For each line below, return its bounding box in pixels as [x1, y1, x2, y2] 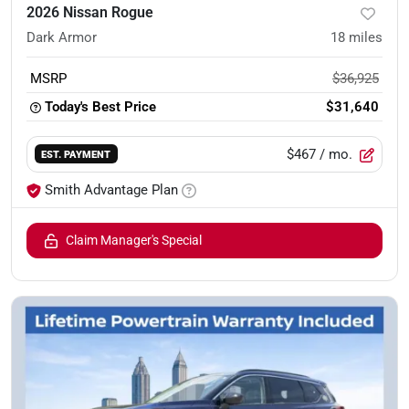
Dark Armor [26, 29, 97, 46]
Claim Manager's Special [66, 233, 202, 247]
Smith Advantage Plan [45, 182, 178, 198]
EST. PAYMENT [41, 148, 111, 162]
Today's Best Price [45, 99, 156, 115]
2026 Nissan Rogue [26, 4, 153, 21]
